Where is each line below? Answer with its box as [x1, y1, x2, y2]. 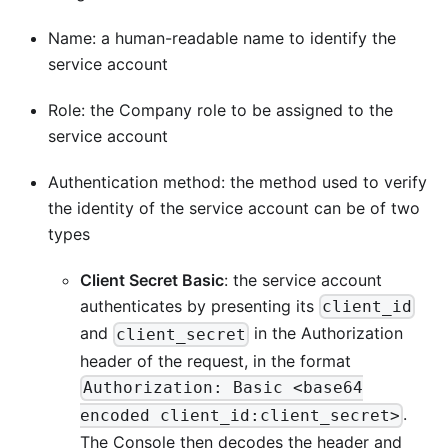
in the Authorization [249, 323, 404, 344]
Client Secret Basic [80, 269, 224, 290]
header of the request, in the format [80, 350, 351, 371]
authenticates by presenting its [80, 295, 319, 316]
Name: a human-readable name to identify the [48, 27, 396, 48]
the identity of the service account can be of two [48, 197, 420, 218]
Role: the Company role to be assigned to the [48, 99, 393, 120]
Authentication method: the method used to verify [48, 171, 427, 192]
